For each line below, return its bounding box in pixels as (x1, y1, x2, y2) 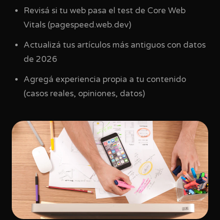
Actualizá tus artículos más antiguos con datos (24, 40, 206, 50)
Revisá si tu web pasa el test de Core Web (24, 6, 186, 16)
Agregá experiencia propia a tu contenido (24, 75, 186, 84)
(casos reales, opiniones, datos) (24, 89, 145, 99)
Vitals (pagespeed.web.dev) (24, 20, 131, 30)
